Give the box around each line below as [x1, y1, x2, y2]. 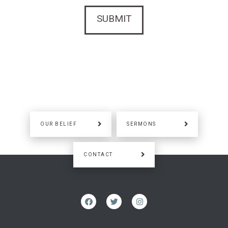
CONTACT [83, 151, 113, 157]
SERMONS [127, 121, 156, 127]
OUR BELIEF [40, 121, 77, 127]
